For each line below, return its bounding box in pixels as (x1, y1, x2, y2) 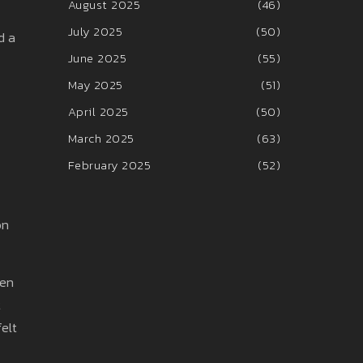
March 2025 (67, 129, 135, 147)
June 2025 (67, 49, 126, 67)
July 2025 (67, 22, 122, 41)
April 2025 (67, 102, 129, 121)
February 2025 (67, 156, 151, 174)
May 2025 (67, 75, 123, 94)
